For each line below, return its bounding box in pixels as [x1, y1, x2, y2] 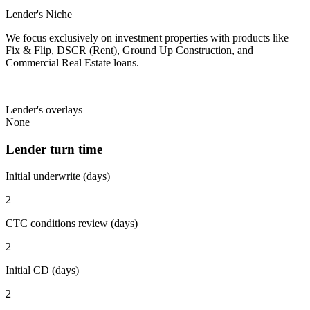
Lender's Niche [6, 8, 72, 21]
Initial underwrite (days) [6, 170, 110, 182]
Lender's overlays [6, 104, 82, 116]
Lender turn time [6, 142, 102, 157]
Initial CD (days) [6, 264, 79, 276]
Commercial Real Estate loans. [6, 57, 139, 69]
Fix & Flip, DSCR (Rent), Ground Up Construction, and [6, 44, 253, 57]
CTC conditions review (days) [6, 217, 138, 229]
